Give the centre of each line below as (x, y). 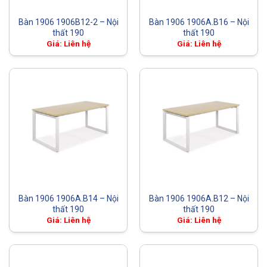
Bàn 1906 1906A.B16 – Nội (199, 22)
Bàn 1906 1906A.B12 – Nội (199, 198)
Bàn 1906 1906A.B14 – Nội (68, 198)
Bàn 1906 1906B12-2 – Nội (68, 22)
